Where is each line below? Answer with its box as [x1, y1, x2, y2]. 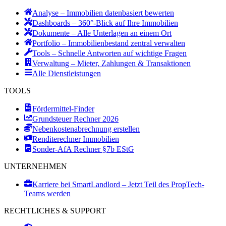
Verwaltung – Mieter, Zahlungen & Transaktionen [32, 59, 191, 68]
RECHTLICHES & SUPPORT [4, 206, 106, 215]
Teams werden [24, 189, 71, 198]
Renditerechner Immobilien [32, 135, 119, 144]
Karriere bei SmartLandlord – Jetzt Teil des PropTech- [32, 180, 204, 189]
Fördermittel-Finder [32, 104, 94, 114]
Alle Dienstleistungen [32, 69, 101, 78]
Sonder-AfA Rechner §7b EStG [32, 145, 134, 154]
